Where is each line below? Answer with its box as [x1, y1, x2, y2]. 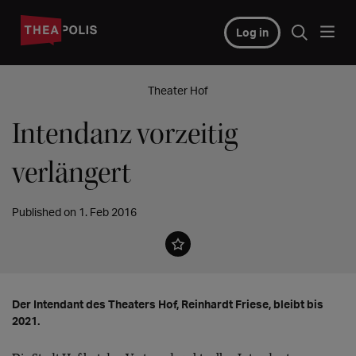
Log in [235, 25, 269, 39]
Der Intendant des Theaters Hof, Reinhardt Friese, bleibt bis [12, 297, 323, 311]
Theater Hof [148, 83, 208, 97]
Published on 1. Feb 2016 [12, 205, 137, 219]
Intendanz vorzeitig [12, 115, 238, 153]
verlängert [12, 154, 131, 192]
